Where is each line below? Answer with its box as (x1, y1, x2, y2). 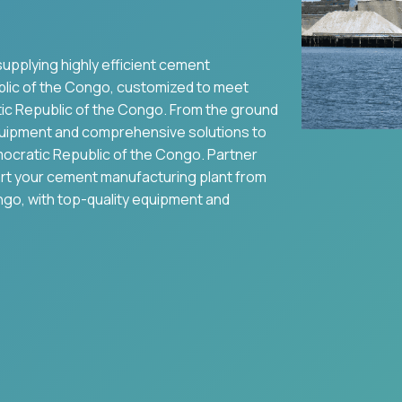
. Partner (201, 144, 258, 164)
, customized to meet (110, 77, 249, 97)
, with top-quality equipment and (22, 189, 230, 209)
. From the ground (163, 100, 278, 119)
